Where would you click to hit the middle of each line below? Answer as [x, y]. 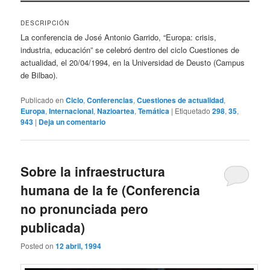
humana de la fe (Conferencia [111, 190]
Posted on [38, 246]
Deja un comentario [72, 121]
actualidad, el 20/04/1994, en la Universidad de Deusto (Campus [133, 63]
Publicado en [42, 99]
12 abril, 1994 [79, 246]
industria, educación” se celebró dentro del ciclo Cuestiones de [130, 50]
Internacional [71, 111]
